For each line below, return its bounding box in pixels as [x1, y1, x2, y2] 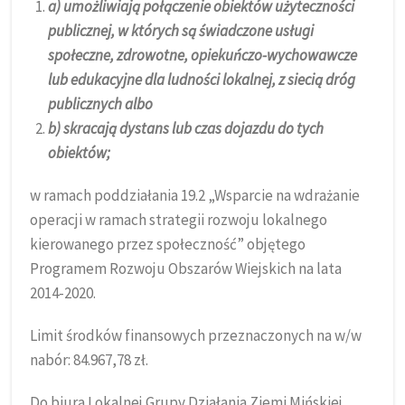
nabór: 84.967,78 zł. [30, 350, 149, 370]
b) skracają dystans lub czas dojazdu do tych [48, 118, 325, 138]
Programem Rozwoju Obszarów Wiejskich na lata [30, 259, 343, 278]
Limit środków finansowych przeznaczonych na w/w [30, 325, 363, 345]
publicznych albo [48, 94, 154, 114]
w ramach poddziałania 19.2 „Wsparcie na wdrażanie [30, 185, 361, 205]
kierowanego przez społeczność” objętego [30, 234, 306, 254]
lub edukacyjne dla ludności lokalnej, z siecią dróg [48, 70, 356, 89]
